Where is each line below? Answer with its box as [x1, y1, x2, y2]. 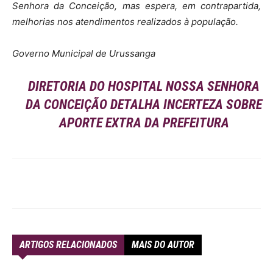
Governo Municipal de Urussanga [12, 48, 155, 59]
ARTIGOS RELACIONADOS [19, 239, 117, 250]
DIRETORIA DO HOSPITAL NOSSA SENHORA [28, 79, 260, 94]
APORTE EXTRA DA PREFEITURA [58, 115, 229, 130]
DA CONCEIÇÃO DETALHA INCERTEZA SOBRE [26, 97, 263, 112]
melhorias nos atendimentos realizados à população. [12, 16, 238, 27]
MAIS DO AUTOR [132, 239, 194, 250]
